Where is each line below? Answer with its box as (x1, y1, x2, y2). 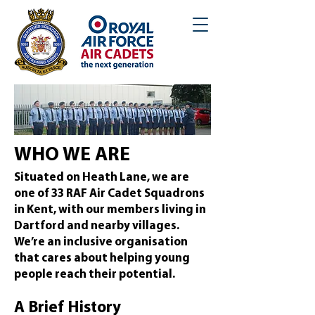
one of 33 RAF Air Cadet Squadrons (14, 188, 205, 200)
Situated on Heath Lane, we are (14, 172, 189, 184)
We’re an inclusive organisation (14, 236, 188, 248)
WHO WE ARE (14, 146, 130, 165)
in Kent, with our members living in (14, 204, 206, 216)
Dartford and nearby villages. (14, 220, 179, 232)
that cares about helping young (14, 252, 190, 264)
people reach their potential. (14, 269, 175, 281)
